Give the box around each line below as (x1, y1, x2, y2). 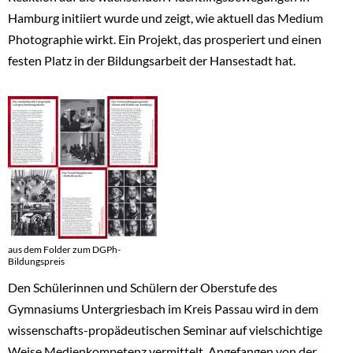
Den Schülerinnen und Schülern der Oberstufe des (8, 279, 277, 295)
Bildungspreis (8, 255, 65, 267)
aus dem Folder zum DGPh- (8, 243, 121, 255)
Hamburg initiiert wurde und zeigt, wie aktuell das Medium (8, 9, 323, 25)
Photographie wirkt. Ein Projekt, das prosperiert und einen (8, 31, 321, 46)
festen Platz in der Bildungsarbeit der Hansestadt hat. (8, 52, 295, 68)
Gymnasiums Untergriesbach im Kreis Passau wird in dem (8, 300, 318, 316)
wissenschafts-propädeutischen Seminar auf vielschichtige (8, 321, 322, 337)
